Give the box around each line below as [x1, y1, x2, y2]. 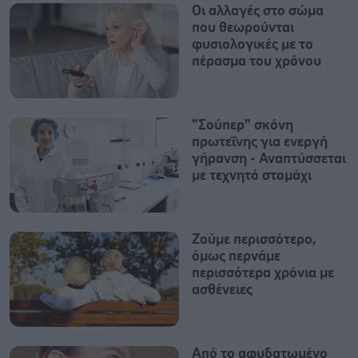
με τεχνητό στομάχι [192, 168, 312, 183]
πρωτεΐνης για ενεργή [192, 134, 328, 149]
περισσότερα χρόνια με [192, 266, 334, 280]
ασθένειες [192, 283, 253, 297]
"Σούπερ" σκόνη [192, 117, 293, 133]
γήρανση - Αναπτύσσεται [192, 151, 346, 166]
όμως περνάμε [192, 249, 280, 264]
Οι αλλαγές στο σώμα [192, 3, 324, 18]
